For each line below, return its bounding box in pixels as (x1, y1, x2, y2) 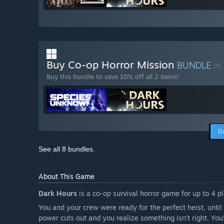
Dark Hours (38, 189, 77, 198)
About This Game (38, 172, 94, 181)
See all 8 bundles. (38, 145, 95, 153)
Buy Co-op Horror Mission (46, 58, 177, 71)
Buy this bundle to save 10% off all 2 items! (46, 72, 179, 81)
